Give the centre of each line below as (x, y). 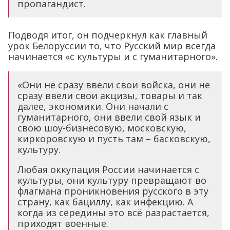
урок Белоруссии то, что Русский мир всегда (112, 45)
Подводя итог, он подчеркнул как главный (108, 35)
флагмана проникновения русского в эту (113, 191)
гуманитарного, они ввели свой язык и (109, 117)
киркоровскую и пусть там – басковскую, (114, 138)
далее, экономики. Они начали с (93, 106)
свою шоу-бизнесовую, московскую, (102, 128)
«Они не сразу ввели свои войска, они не (114, 84)
